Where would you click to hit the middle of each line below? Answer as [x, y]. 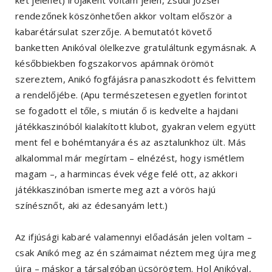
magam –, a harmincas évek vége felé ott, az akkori [126, 174]
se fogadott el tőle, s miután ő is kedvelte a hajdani [127, 111]
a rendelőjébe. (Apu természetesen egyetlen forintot [131, 95]
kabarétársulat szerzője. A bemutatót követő [114, 32]
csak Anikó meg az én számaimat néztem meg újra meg [136, 253]
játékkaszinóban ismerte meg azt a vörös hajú [116, 190]
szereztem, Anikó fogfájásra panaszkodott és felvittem [135, 79]
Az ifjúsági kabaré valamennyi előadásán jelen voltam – [134, 237]
